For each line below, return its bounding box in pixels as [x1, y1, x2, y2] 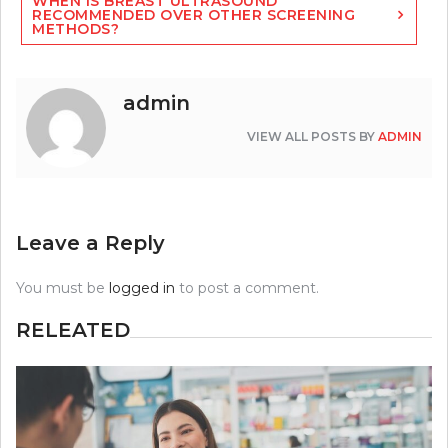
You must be [16, 279, 109, 298]
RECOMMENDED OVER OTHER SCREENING [32, 6, 355, 25]
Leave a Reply [16, 231, 165, 256]
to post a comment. [175, 279, 319, 298]
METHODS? [32, 20, 119, 39]
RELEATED [16, 318, 130, 343]
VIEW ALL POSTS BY [247, 129, 378, 145]
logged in [109, 279, 175, 298]
